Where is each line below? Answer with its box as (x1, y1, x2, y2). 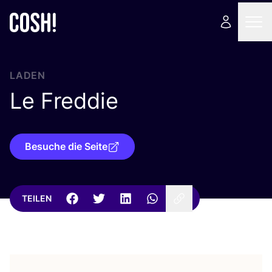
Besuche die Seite (25, 140, 107, 152)
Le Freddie (10, 87, 118, 114)
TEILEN (22, 193, 52, 203)
